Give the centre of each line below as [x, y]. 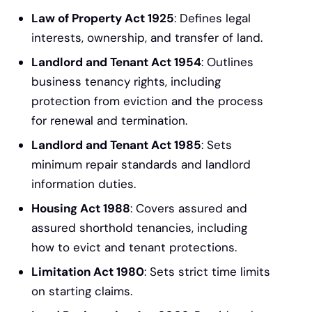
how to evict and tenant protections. [134, 248]
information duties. [84, 184]
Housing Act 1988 [81, 209]
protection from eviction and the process [147, 101]
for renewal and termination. [109, 121]
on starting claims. [82, 291]
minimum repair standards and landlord [141, 165]
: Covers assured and [189, 209]
